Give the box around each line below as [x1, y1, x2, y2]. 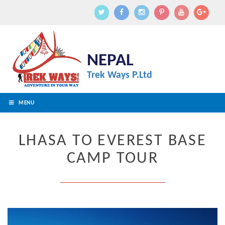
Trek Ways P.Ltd [87, 70, 153, 80]
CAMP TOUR [66, 150, 159, 167]
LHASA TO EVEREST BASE [18, 133, 207, 149]
